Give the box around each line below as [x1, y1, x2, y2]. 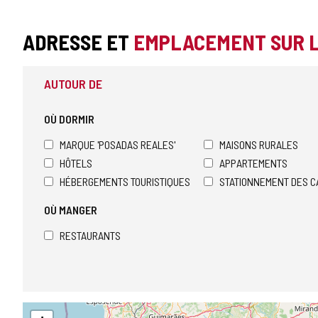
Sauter [22, 302, 51, 315]
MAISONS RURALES [219, 138, 298, 151]
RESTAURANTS [60, 229, 121, 242]
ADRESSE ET [23, 29, 133, 55]
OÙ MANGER [44, 203, 97, 216]
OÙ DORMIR [44, 112, 94, 126]
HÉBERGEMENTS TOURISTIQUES [60, 175, 190, 188]
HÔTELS [60, 156, 92, 170]
